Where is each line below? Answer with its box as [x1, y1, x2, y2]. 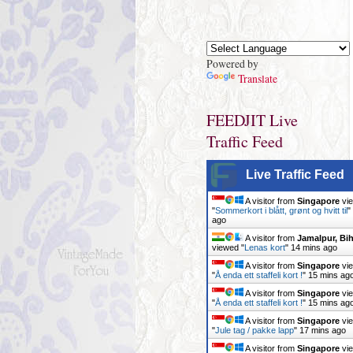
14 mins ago [290, 243, 337, 252]
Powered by [206, 56, 258, 71]
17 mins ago [299, 325, 346, 335]
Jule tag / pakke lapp [214, 325, 294, 335]
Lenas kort [243, 243, 285, 252]
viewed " [211, 243, 244, 252]
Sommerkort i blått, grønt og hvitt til [214, 206, 347, 215]
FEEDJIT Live [206, 110, 298, 131]
